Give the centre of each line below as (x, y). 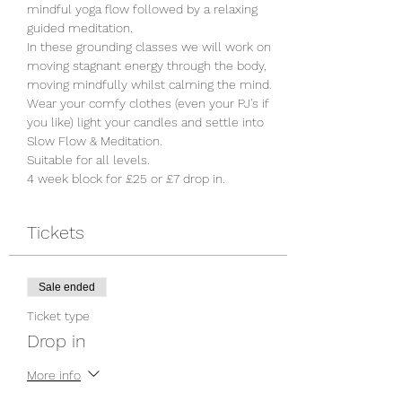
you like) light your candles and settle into (147, 122)
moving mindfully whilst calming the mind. (151, 84)
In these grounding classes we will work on (151, 47)
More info (54, 375)
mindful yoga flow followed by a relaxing (144, 9)
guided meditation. (82, 28)
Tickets (56, 232)
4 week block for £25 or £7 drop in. (128, 179)
